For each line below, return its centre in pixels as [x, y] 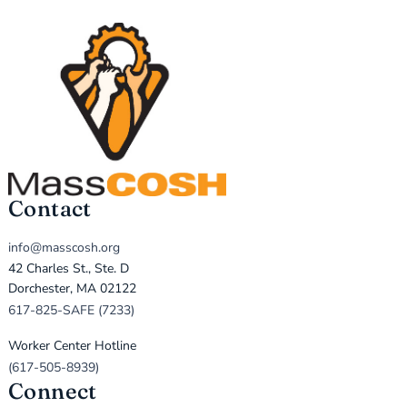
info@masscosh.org [64, 248]
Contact [50, 209]
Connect [52, 392]
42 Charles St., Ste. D [68, 269]
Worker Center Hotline [72, 346]
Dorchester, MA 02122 [72, 289]
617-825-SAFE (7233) [71, 311]
